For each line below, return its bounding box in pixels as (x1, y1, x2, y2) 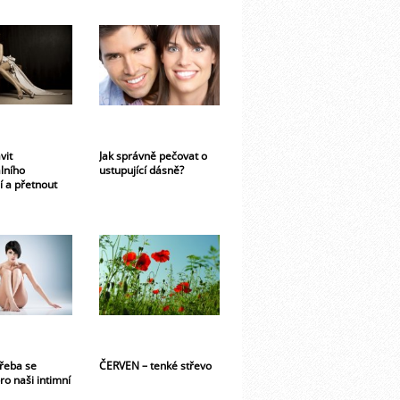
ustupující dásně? (99, 162, 184, 177)
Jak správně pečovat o (99, 147, 207, 162)
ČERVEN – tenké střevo (99, 357, 212, 372)
